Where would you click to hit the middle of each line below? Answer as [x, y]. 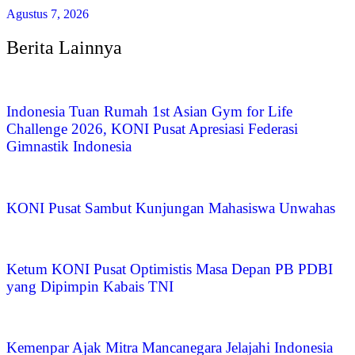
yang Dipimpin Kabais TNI [90, 286]
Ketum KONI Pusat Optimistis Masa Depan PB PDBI [170, 269]
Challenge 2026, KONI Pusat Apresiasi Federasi [152, 129]
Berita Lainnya [64, 47]
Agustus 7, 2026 [48, 13]
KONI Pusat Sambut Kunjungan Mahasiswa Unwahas [171, 208]
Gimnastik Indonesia [69, 147]
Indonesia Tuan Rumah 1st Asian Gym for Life [149, 112]
